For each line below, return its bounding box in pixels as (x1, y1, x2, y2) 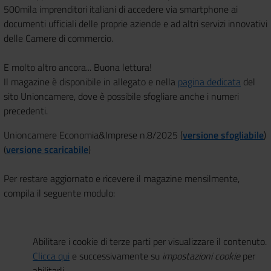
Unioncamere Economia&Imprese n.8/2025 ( (4, 127, 183, 142)
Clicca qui (33, 248, 70, 263)
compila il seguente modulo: (4, 185, 115, 200)
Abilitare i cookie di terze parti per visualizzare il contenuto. (33, 233, 267, 249)
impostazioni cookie (162, 248, 240, 263)
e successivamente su (70, 248, 162, 263)
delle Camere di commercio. (4, 30, 113, 45)
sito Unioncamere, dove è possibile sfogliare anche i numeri (4, 88, 239, 103)
